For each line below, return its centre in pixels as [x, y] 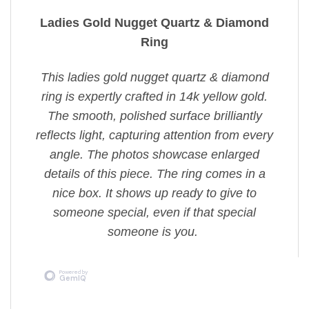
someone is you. [154, 231]
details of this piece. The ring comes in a [154, 173]
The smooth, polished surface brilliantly [154, 116]
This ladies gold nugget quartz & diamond [154, 77]
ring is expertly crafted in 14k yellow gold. [154, 96]
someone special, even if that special [154, 212]
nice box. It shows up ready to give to [154, 193]
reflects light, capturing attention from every [154, 135]
